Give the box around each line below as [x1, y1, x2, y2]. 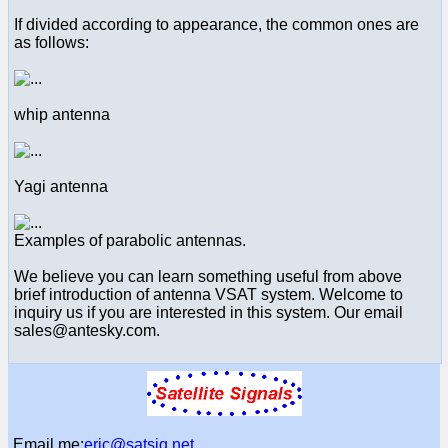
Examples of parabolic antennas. [14, 231, 246, 249]
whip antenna [14, 105, 110, 123]
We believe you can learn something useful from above [14, 267, 402, 285]
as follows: [14, 33, 89, 51]
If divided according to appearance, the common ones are [14, 15, 419, 33]
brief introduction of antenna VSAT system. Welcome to [14, 285, 403, 303]
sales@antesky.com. [14, 321, 160, 339]
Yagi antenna [14, 177, 108, 195]
